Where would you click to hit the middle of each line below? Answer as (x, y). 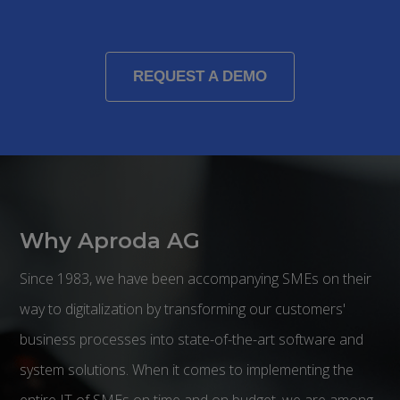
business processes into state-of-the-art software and (192, 339)
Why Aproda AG (110, 240)
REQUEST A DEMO (200, 76)
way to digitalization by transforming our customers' (183, 308)
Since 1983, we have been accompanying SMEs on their (196, 278)
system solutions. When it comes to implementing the (187, 369)
